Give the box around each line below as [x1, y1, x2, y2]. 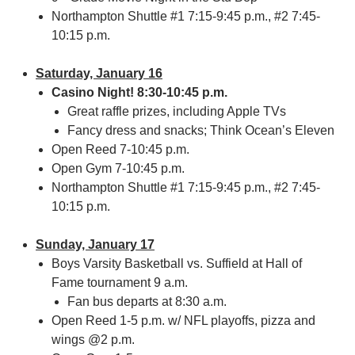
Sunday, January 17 [36, 238, 155, 251]
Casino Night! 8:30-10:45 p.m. [52, 86, 227, 99]
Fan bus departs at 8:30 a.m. [67, 295, 227, 308]
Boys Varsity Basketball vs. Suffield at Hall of [52, 257, 302, 270]
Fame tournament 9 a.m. [52, 276, 188, 289]
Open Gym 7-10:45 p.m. [52, 162, 185, 175]
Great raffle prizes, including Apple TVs [67, 105, 286, 118]
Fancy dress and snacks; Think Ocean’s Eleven [67, 124, 334, 137]
